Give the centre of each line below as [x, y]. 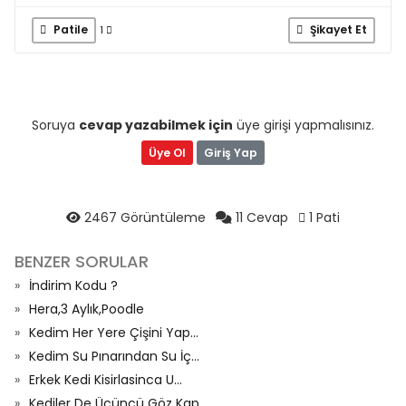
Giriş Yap [231, 152]
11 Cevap [262, 217]
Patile [69, 29]
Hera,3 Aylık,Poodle [87, 309]
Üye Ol [167, 152]
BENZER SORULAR [82, 261]
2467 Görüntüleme [145, 217]
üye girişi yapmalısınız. [304, 125]
